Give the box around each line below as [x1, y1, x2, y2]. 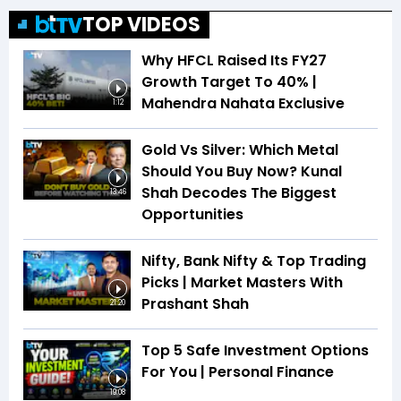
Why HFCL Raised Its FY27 [141, 49, 327, 71]
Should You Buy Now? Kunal [141, 160, 342, 182]
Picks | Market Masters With [141, 271, 343, 293]
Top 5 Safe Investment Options [141, 339, 369, 361]
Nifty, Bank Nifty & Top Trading [141, 250, 366, 271]
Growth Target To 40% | [141, 71, 317, 92]
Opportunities [141, 203, 243, 225]
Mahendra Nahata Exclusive [141, 92, 345, 114]
